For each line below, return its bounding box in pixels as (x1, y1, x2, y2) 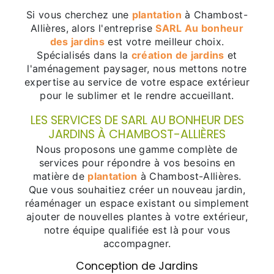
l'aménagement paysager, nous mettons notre (27, 62, 247, 75)
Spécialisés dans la (37, 48, 131, 61)
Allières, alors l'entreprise (30, 21, 156, 34)
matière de (32, 169, 88, 182)
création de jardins (131, 48, 224, 61)
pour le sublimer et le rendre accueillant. (40, 89, 234, 102)
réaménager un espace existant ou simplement (24, 196, 250, 209)
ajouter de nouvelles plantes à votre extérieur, (26, 210, 248, 223)
